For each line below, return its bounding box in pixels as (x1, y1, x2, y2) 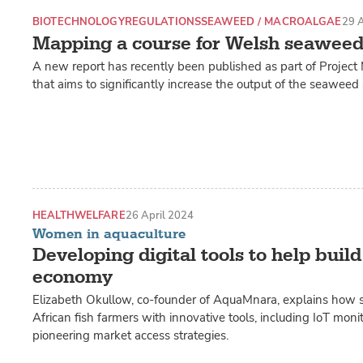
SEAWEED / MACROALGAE (201, 14, 342, 28)
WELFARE (74, 208, 126, 223)
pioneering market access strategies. (32, 327, 228, 344)
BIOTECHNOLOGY (32, 14, 125, 28)
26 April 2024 (125, 208, 194, 223)
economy (32, 264, 113, 288)
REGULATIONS (124, 14, 201, 28)
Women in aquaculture (32, 224, 186, 242)
